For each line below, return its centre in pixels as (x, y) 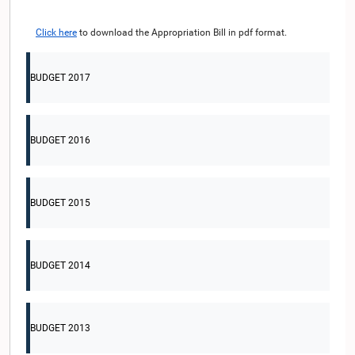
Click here (56, 32)
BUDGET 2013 (60, 328)
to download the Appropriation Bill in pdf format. (182, 32)
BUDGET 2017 (60, 78)
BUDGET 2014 (60, 265)
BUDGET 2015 (60, 203)
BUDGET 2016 (60, 140)
